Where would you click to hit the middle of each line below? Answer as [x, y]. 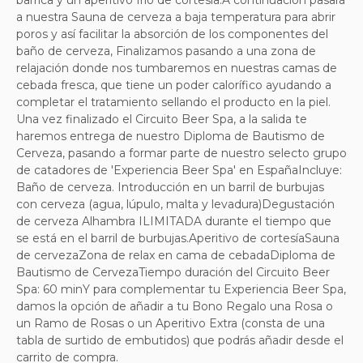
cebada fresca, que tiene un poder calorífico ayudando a [174, 85]
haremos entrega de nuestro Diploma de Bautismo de [171, 136]
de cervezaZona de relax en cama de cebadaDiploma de [176, 255]
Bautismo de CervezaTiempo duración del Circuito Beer [173, 272]
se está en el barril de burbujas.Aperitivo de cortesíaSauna [178, 238]
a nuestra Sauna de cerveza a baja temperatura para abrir [176, 17]
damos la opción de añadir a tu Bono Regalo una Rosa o [175, 306]
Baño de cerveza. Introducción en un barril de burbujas [170, 187]
